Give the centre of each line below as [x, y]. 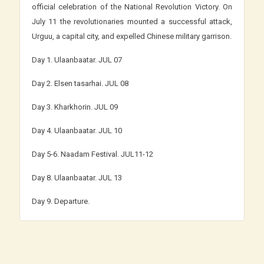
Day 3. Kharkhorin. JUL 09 [75, 107]
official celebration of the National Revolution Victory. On [132, 6]
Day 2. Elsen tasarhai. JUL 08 [80, 83]
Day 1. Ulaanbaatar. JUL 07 [77, 60]
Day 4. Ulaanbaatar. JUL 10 [77, 130]
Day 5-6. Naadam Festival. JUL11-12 [93, 154]
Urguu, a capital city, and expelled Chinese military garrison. [132, 36]
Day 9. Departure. [61, 201]
